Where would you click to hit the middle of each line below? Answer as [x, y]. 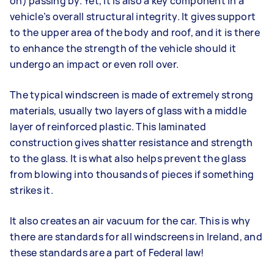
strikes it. [31, 190]
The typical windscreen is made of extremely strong [132, 94]
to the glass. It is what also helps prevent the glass [128, 158]
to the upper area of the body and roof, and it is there [135, 32]
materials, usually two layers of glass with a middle [128, 110]
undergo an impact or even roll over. [95, 64]
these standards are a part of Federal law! [107, 252]
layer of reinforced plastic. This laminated [108, 126]
